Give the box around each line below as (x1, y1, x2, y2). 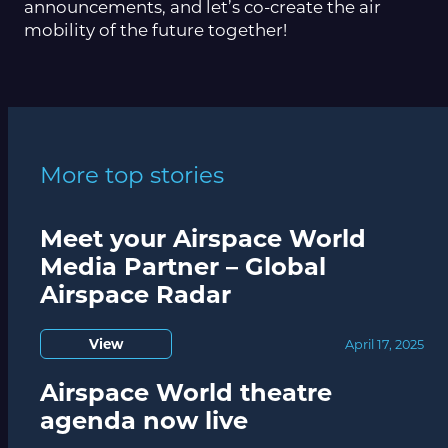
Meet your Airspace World (40, 223, 366, 253)
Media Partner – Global (40, 251, 326, 281)
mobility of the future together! (24, 20, 287, 41)
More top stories (40, 160, 224, 189)
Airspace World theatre (40, 378, 332, 408)
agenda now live (40, 406, 248, 436)
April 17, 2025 (345, 336, 424, 352)
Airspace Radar (40, 279, 231, 309)
